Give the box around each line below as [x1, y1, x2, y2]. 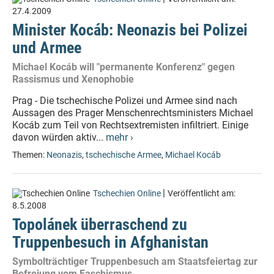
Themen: [12, 150, 46, 160]
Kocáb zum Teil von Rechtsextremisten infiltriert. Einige [12, 119, 248, 131]
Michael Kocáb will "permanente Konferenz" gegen [12, 61, 235, 73]
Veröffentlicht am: [168, 188, 235, 199]
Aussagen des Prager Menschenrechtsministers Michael [12, 107, 253, 119]
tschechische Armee [86, 150, 161, 160]
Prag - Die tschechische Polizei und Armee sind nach [12, 95, 237, 106]
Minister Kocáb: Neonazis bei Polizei [12, 21, 248, 39]
